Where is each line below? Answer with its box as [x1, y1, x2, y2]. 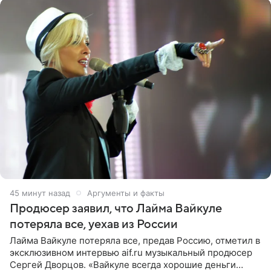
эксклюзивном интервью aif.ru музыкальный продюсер [10, 246, 252, 258]
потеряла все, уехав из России [10, 217, 178, 231]
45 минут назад [10, 188, 70, 198]
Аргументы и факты [87, 188, 165, 198]
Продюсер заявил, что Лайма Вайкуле [10, 201, 222, 215]
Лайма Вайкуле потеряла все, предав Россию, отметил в [10, 234, 260, 246]
